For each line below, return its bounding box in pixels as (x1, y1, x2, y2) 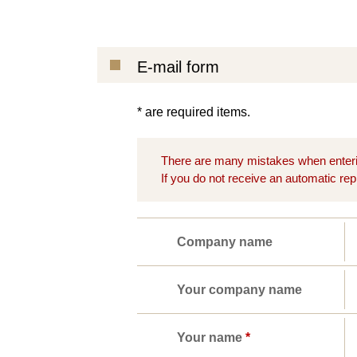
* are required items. (137, 105, 250, 119)
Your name (177, 330, 245, 344)
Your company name (177, 282, 302, 296)
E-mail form (137, 58, 219, 76)
